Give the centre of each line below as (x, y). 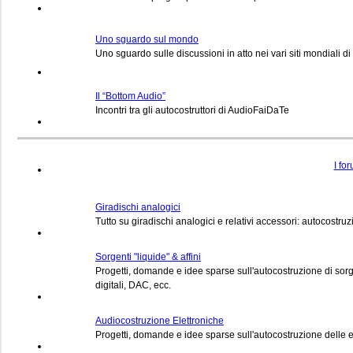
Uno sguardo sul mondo (147, 39)
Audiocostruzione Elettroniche (160, 320)
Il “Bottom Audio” (130, 96)
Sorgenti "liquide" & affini (148, 256)
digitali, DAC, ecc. (133, 285)
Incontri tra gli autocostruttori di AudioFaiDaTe (192, 110)
